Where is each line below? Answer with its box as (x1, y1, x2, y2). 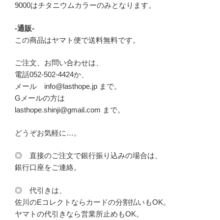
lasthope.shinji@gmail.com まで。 (15, 106, 125, 114)
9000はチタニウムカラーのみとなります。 (15, 1, 156, 10)
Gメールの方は (15, 94, 65, 103)
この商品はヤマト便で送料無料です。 (15, 35, 140, 44)
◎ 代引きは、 (15, 186, 66, 194)
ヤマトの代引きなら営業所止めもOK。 (15, 209, 143, 218)
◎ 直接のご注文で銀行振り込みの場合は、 (15, 151, 162, 160)
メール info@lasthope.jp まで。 (15, 82, 121, 91)
